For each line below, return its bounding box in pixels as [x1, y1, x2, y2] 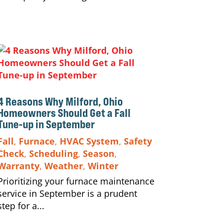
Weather [44, 159, 83, 172]
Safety [123, 135, 152, 147]
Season [82, 147, 114, 159]
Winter [87, 159, 118, 172]
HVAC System [59, 135, 119, 147]
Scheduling [29, 147, 78, 159]
